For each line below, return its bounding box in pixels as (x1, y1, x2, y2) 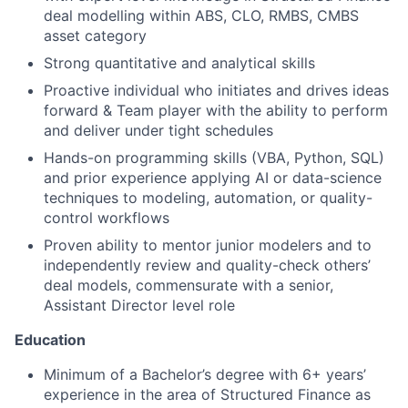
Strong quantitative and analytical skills (44, 53, 315, 72)
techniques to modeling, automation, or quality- (44, 188, 372, 207)
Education (15, 330, 86, 349)
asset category (44, 25, 147, 45)
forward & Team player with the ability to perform (44, 100, 388, 119)
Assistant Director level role (44, 295, 235, 314)
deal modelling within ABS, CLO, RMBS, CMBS (44, 5, 359, 25)
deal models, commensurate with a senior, (44, 275, 333, 294)
